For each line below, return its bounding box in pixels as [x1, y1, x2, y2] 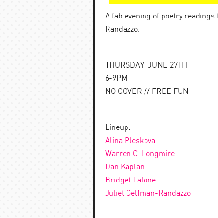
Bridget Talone [105, 176, 156, 184]
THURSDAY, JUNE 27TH [105, 61, 187, 70]
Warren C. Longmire [105, 150, 175, 158]
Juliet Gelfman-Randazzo [105, 189, 191, 198]
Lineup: [105, 124, 131, 132]
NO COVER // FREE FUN [105, 88, 189, 96]
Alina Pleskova [105, 137, 155, 145]
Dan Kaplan [105, 163, 145, 171]
